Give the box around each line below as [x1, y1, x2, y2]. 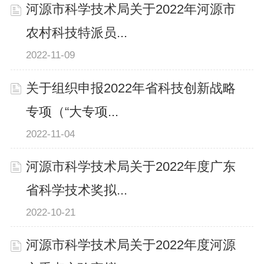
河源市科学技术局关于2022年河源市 [26, 2, 236, 17]
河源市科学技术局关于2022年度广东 [26, 159, 236, 174]
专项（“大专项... [26, 104, 119, 119]
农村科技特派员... [26, 26, 128, 41]
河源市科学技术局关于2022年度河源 [26, 237, 236, 252]
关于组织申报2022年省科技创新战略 [26, 81, 236, 95]
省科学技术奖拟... [26, 183, 128, 197]
